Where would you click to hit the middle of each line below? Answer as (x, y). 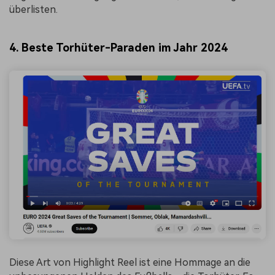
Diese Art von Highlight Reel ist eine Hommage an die (130, 263)
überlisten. (33, 10)
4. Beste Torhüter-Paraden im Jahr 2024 (118, 47)
